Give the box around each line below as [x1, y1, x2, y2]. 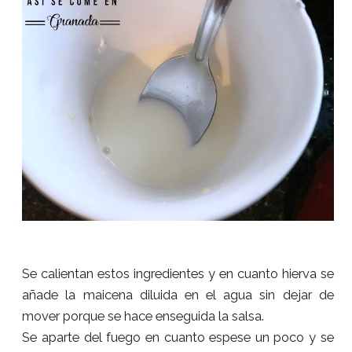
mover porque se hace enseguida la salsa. [22, 307, 265, 324]
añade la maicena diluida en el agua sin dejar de [22, 286, 334, 302]
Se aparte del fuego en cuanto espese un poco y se [22, 328, 334, 345]
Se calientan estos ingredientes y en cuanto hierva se [22, 265, 334, 281]
